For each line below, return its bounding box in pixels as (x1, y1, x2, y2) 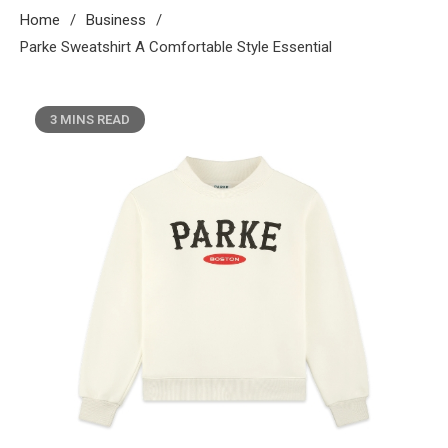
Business (86, 11, 146, 29)
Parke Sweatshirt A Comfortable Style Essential (20, 38, 332, 56)
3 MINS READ (50, 112, 130, 127)
